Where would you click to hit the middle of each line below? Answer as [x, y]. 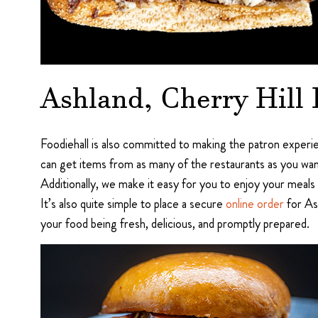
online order [255, 204]
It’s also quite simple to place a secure [133, 204]
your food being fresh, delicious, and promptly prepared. [175, 224]
